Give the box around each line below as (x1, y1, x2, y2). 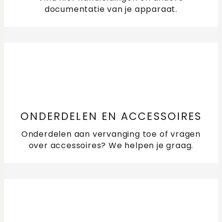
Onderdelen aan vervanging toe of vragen (21, 128, 201, 140)
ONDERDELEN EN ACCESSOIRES (20, 109, 202, 124)
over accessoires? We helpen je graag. (28, 140, 194, 152)
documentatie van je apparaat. (44, 3, 178, 15)
